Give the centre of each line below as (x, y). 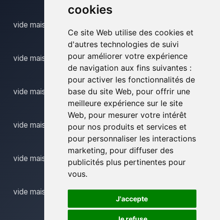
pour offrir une (163, 91)
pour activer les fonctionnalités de (131, 80)
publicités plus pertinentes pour (126, 162)
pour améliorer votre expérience (127, 56)
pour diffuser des (141, 150)
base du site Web (99, 91)
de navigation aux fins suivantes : (129, 68)
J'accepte (132, 199)
